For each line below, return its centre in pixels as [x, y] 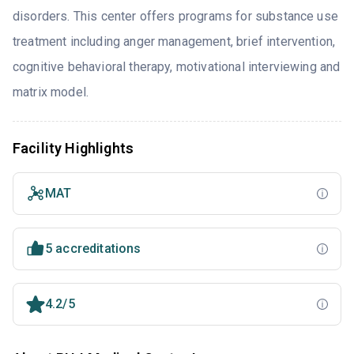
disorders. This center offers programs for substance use [175, 17]
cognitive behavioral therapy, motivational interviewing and [177, 67]
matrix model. [51, 92]
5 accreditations [93, 249]
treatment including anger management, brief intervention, [174, 42]
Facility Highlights [73, 149]
